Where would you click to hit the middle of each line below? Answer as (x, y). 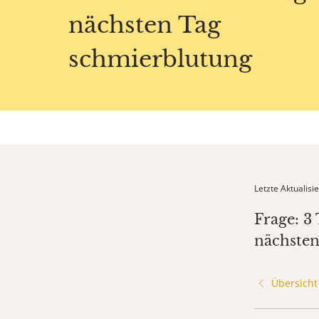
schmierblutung (160, 59)
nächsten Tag (145, 25)
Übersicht (294, 283)
